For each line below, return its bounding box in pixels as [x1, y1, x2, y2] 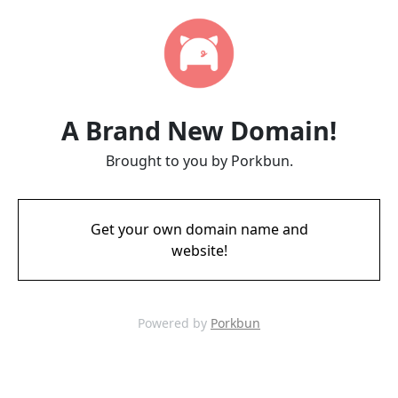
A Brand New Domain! [61, 113, 337, 147]
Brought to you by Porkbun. [105, 151, 293, 171]
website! [171, 241, 227, 260]
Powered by [138, 314, 211, 331]
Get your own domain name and [90, 219, 308, 239]
